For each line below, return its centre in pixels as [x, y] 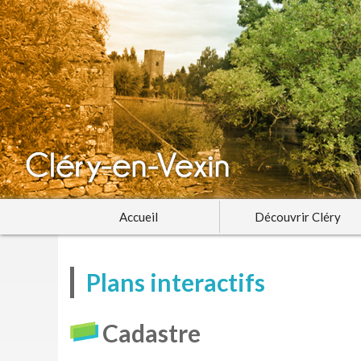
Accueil [139, 217]
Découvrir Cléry [298, 217]
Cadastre [151, 333]
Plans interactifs [176, 282]
